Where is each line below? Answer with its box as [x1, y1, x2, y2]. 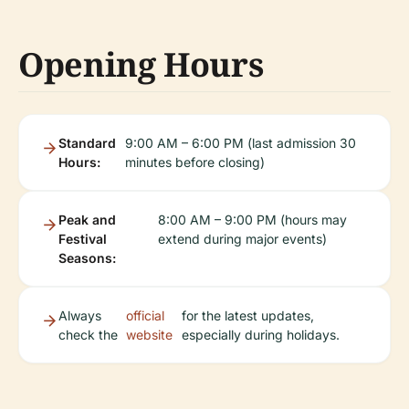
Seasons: [58, 250, 116, 266]
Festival [58, 231, 107, 246]
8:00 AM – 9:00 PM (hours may [157, 212, 347, 227]
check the [58, 327, 118, 342]
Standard [58, 135, 116, 151]
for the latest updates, [181, 308, 314, 323]
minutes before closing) [125, 154, 266, 170]
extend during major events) [157, 231, 327, 246]
